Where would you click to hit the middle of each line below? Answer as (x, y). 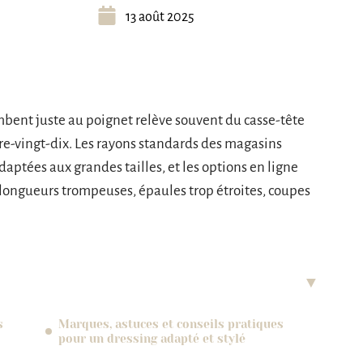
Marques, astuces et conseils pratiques (171, 324)
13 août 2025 (160, 17)
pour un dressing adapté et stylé (152, 339)
